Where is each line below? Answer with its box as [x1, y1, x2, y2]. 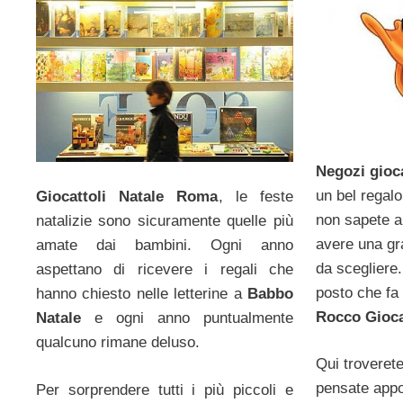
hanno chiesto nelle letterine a [36, 285, 247, 303]
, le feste [218, 188, 293, 206]
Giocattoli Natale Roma [36, 188, 219, 206]
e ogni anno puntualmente [81, 309, 293, 327]
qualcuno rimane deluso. [36, 334, 200, 352]
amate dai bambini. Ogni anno [36, 237, 293, 255]
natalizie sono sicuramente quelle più [36, 212, 293, 230]
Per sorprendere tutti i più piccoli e [36, 381, 293, 399]
